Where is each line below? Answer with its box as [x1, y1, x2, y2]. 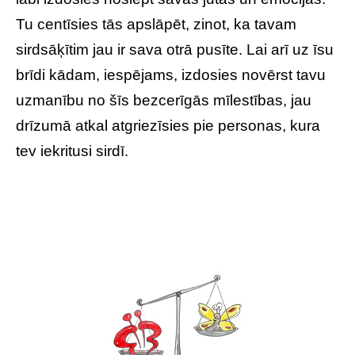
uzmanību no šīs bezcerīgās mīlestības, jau [16, 92, 311, 109]
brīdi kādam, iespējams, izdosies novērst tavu [16, 67, 326, 83]
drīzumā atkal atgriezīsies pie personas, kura [16, 117, 320, 134]
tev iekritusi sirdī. [16, 143, 128, 159]
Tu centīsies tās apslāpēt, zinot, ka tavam [16, 16, 296, 32]
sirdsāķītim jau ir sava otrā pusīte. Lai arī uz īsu [16, 41, 334, 58]
